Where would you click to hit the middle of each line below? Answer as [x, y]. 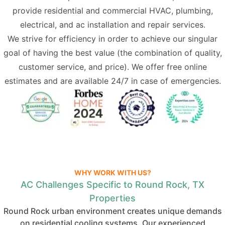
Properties [113, 198]
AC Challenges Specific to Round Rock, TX [113, 185]
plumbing [193, 11]
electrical [37, 25]
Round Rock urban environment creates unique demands [113, 211]
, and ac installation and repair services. [130, 25]
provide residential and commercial [81, 11]
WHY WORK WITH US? [113, 173]
